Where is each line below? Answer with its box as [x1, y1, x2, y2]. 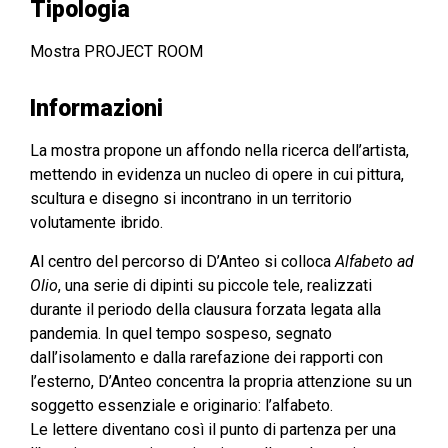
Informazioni [30, 94, 163, 122]
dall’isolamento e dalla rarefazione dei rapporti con [30, 347, 383, 367]
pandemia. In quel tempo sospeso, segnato [30, 323, 332, 343]
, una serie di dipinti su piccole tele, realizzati [58, 275, 372, 295]
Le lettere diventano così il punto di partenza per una [30, 419, 396, 439]
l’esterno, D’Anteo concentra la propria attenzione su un [30, 371, 412, 391]
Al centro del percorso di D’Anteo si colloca [30, 251, 335, 271]
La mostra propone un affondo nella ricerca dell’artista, [30, 140, 409, 160]
